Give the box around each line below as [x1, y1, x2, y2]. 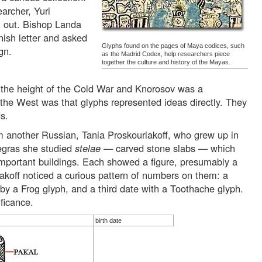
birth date [95, 217, 122, 225]
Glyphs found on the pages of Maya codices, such [102, 42, 244, 50]
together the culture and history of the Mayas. [102, 58, 230, 66]
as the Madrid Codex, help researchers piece [102, 50, 230, 58]
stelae [75, 141, 101, 156]
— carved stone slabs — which [101, 141, 235, 156]
